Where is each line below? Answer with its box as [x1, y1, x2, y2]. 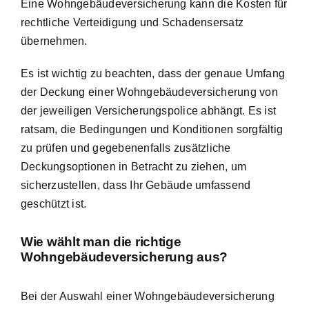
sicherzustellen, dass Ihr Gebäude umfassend [21, 179, 251, 191]
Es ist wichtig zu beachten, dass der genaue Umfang [21, 67, 285, 79]
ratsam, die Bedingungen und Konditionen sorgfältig [21, 123, 283, 135]
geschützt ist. [21, 197, 87, 210]
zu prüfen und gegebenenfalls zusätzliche [21, 141, 231, 154]
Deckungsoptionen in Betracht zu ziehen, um [21, 160, 247, 172]
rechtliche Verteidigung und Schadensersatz [21, 16, 244, 28]
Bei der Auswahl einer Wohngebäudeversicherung [21, 290, 275, 302]
